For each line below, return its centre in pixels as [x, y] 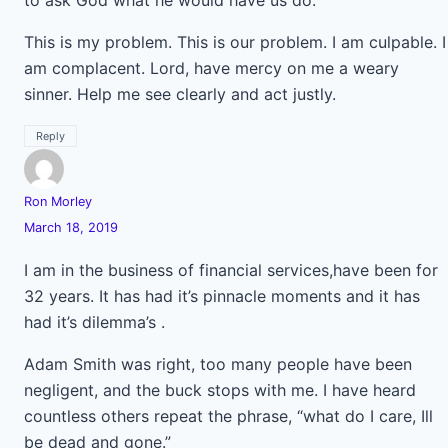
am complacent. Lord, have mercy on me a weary [211, 68]
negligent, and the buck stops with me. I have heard [220, 390]
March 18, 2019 [71, 227]
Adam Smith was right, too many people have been [218, 364]
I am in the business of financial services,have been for [231, 270]
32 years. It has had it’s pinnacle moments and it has [222, 296]
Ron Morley [58, 201]
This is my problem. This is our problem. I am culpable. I [235, 42]
